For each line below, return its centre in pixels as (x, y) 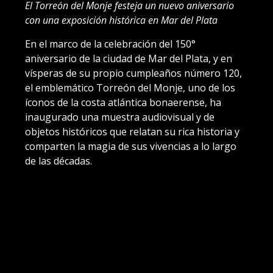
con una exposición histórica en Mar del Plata (121, 20)
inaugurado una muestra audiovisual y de (120, 117)
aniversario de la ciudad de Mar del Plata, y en (129, 58)
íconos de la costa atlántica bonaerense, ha (123, 102)
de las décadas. (58, 161)
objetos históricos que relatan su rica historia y (132, 131)
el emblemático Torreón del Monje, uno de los (130, 87)
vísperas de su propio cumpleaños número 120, (133, 73)
